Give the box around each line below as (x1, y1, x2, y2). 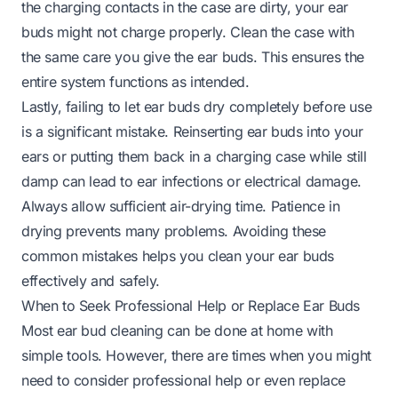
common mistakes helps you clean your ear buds (21, 247, 335, 266)
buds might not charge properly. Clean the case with (21, 23, 354, 42)
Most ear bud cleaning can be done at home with (21, 322, 333, 340)
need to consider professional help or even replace (21, 371, 346, 390)
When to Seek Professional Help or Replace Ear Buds (21, 297, 360, 315)
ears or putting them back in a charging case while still (21, 147, 367, 166)
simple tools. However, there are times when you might (21, 346, 371, 365)
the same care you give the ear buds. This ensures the (21, 48, 364, 67)
